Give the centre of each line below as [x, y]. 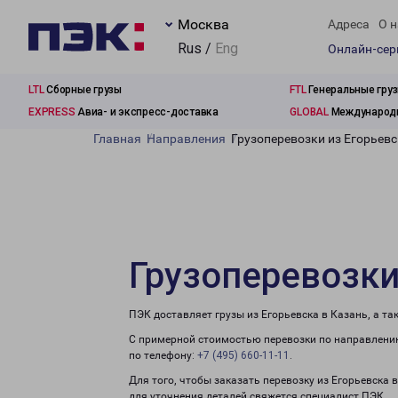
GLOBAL [309, 112]
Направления [186, 139]
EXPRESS [52, 112]
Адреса [349, 24]
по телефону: [163, 355]
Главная [117, 139]
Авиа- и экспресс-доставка [147, 112]
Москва [203, 24]
